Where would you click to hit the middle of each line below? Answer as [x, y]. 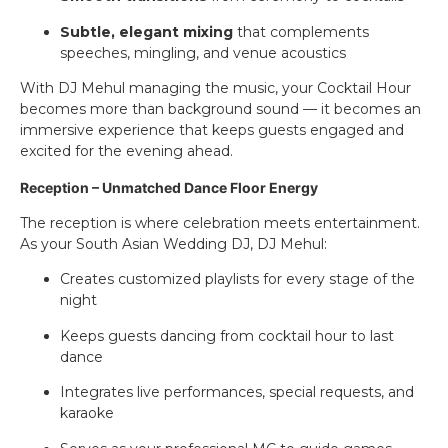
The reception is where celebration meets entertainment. [220, 222]
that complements [301, 31]
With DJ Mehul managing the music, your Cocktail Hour [215, 88]
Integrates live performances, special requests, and [237, 392]
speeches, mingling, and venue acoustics [203, 52]
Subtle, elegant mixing [146, 31]
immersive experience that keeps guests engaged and [212, 130]
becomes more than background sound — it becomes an [220, 109]
